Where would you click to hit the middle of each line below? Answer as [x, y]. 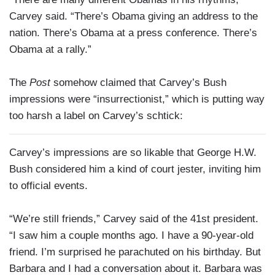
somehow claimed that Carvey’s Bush [138, 83]
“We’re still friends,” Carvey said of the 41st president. [134, 219]
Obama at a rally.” [50, 50]
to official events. [48, 186]
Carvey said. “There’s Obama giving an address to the [134, 17]
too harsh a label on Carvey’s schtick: [96, 116]
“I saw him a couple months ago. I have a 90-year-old [131, 236]
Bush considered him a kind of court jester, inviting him [135, 169]
